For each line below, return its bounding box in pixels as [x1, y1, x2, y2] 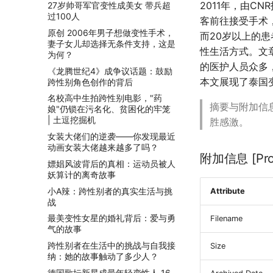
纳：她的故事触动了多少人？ [48, 251, 158, 261]
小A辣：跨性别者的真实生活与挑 [48, 185, 172, 196]
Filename [210, 214, 243, 223]
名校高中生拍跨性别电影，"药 [48, 93, 162, 104]
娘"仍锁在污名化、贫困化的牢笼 [48, 104, 171, 115]
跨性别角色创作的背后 [48, 76, 133, 87]
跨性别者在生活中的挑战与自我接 [48, 240, 175, 250]
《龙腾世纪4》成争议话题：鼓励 [48, 65, 172, 76]
